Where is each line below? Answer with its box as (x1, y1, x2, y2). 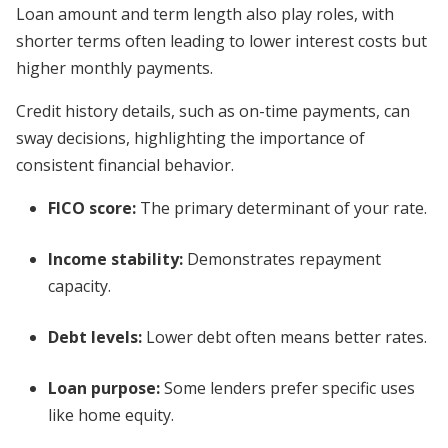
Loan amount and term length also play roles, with (16, 3, 394, 25)
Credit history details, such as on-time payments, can (16, 100, 410, 122)
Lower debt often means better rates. (142, 326, 427, 348)
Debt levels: (48, 326, 142, 348)
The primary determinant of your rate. (136, 197, 427, 219)
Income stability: (48, 248, 183, 270)
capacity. (48, 275, 111, 297)
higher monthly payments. (16, 57, 213, 79)
